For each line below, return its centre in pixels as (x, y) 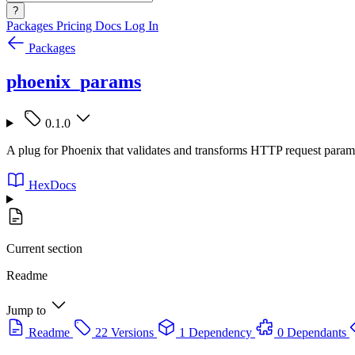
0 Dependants (312, 332)
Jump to (26, 310)
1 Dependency (216, 332)
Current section (44, 248)
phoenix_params (74, 81)
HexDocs (52, 185)
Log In (141, 26)
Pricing (76, 26)
